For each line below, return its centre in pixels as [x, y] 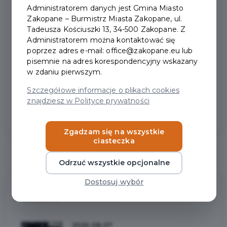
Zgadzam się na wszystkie [114, 131]
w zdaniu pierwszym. [65, 72]
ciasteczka [114, 141]
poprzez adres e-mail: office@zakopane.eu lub [110, 50]
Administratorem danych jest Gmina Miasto [105, 8]
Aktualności [92, 198]
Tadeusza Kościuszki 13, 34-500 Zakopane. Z [106, 29]
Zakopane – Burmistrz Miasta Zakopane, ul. [105, 18]
